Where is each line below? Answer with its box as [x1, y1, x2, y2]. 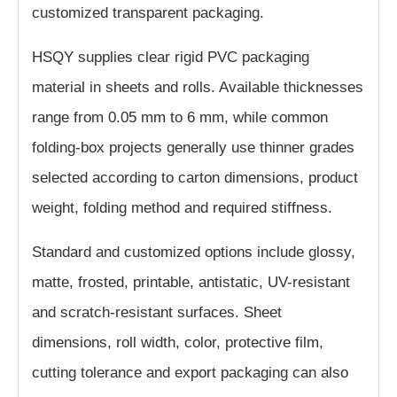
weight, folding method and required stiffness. [32, 199, 332, 217]
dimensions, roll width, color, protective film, [32, 334, 323, 352]
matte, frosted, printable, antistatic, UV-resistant [32, 274, 350, 292]
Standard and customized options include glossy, [32, 244, 355, 261]
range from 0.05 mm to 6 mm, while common [32, 109, 328, 127]
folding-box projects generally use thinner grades [32, 139, 354, 157]
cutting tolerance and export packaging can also [32, 364, 348, 382]
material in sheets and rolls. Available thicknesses [32, 79, 363, 97]
